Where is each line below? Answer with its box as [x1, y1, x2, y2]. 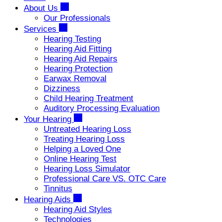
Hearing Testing [44, 34, 101, 44]
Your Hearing [24, 114, 74, 124]
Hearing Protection [44, 64, 112, 73]
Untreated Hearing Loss [44, 124, 131, 134]
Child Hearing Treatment [44, 94, 133, 103]
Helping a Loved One [44, 144, 121, 154]
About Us [24, 3, 60, 13]
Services [24, 24, 59, 34]
